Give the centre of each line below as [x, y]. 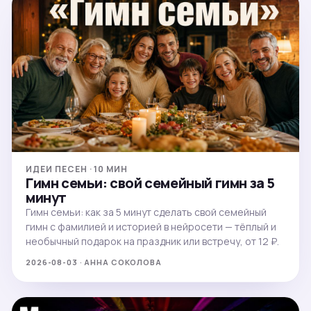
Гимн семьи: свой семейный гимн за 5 [151, 183]
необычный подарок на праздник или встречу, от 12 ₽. [152, 241]
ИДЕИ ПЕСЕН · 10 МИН [77, 169]
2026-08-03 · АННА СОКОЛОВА [94, 262]
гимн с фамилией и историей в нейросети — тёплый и [151, 226]
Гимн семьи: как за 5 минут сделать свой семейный [146, 212]
